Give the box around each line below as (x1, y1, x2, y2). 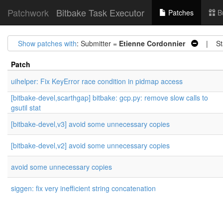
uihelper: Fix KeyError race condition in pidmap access (11, 76, 183, 86)
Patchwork (7, 6, 49, 19)
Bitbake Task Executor (56, 6, 144, 19)
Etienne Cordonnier (119, 38, 185, 48)
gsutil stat (11, 103, 41, 112)
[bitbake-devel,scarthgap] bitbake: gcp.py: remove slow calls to (11, 93, 208, 103)
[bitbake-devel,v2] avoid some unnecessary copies (11, 140, 170, 150)
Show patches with (18, 38, 77, 48)
